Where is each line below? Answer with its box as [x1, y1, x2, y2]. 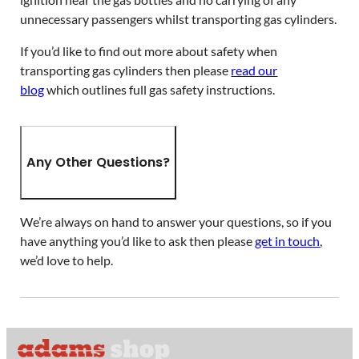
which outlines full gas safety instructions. [44, 81, 276, 97]
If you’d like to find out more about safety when [20, 42, 278, 58]
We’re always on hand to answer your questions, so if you [20, 214, 333, 230]
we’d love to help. [20, 252, 114, 268]
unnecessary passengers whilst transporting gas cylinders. [20, 10, 337, 26]
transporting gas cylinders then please [20, 62, 232, 78]
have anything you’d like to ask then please [20, 233, 256, 249]
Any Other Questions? [26, 153, 171, 172]
